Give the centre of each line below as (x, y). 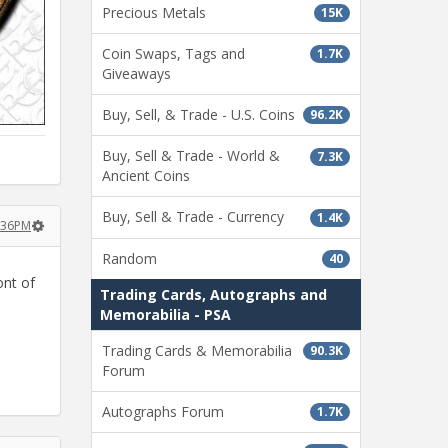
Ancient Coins (146, 176)
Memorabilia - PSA (165, 314)
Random (129, 258)
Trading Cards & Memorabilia (197, 350)
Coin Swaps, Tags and (173, 53)
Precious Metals (154, 12)
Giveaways (136, 73)
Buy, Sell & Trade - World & (191, 156)
